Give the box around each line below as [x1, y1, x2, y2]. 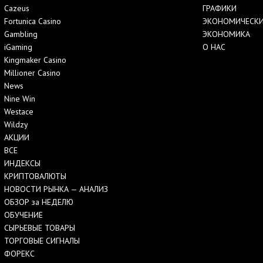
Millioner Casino [4, 67, 60, 78]
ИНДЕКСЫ [4, 157, 41, 168]
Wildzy [4, 119, 28, 130]
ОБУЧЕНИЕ [4, 209, 43, 220]
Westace [4, 106, 33, 117]
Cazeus [4, 2, 29, 14]
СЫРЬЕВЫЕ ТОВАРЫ [4, 222, 75, 233]
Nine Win [4, 93, 35, 104]
